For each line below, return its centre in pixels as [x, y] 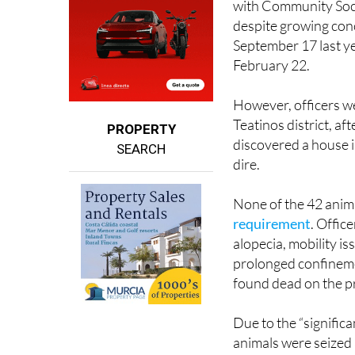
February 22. [272, 35]
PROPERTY [141, 99]
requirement [272, 194]
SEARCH [141, 119]
